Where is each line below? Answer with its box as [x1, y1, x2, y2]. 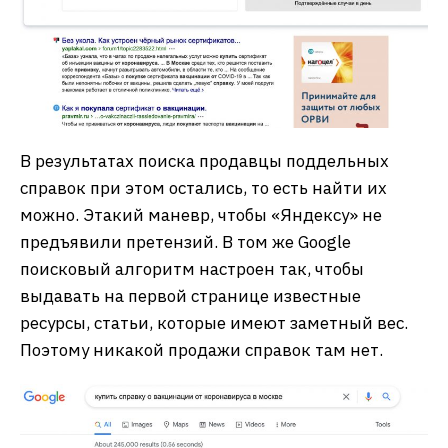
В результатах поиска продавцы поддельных [20, 149, 389, 172]
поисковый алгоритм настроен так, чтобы [20, 257, 364, 280]
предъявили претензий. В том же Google [20, 230, 351, 253]
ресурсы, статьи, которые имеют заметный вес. [20, 311, 408, 334]
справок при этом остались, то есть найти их [20, 176, 387, 199]
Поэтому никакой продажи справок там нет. [20, 338, 383, 361]
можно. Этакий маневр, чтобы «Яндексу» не [20, 203, 382, 226]
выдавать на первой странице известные [20, 284, 361, 307]
